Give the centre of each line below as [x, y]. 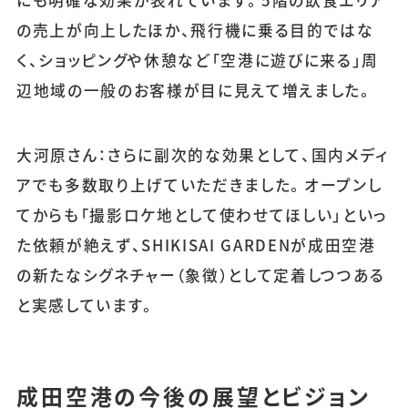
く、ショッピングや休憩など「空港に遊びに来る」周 [198, 60]
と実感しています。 [86, 305]
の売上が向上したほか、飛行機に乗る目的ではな [195, 30]
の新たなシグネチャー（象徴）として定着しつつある [201, 275]
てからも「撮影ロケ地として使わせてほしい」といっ [202, 214]
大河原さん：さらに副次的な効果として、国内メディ [203, 154]
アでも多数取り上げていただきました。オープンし [199, 184]
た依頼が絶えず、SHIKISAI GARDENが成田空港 [196, 245]
